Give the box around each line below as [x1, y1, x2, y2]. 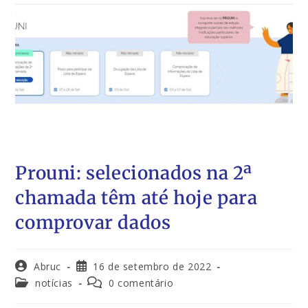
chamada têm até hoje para [15, 186, 258, 209]
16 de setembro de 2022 [93, 259, 212, 273]
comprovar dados [15, 210, 171, 234]
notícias [35, 276, 73, 289]
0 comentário [109, 276, 174, 289]
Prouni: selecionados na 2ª [15, 161, 253, 184]
